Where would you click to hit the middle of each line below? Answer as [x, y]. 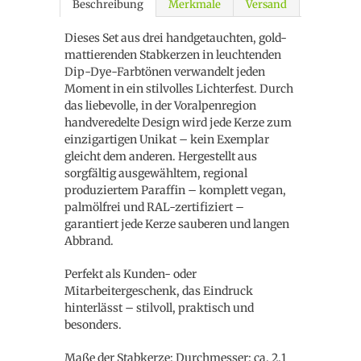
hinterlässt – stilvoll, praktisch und [159, 308]
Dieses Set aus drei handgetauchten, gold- [176, 38]
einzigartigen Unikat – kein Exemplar [167, 139]
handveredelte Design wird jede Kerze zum [178, 122]
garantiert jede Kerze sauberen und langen [177, 224]
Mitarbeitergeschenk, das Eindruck [159, 291]
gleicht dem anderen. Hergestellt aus [161, 156]
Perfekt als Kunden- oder [131, 274]
